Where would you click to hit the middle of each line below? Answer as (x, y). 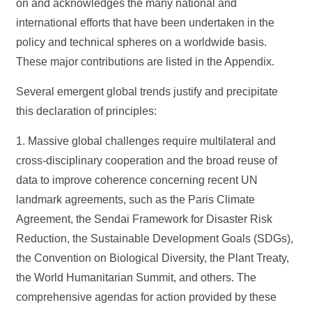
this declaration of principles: (87, 111)
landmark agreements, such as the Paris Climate (136, 200)
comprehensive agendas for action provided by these (147, 297)
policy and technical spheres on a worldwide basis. (142, 42)
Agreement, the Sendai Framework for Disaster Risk (145, 219)
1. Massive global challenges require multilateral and (146, 141)
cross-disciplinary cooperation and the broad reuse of (147, 161)
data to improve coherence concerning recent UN (137, 180)
